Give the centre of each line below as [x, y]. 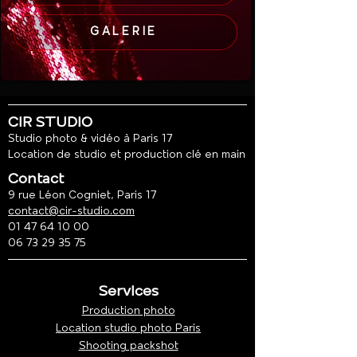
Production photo [128, 311]
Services [128, 292]
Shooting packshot [128, 346]
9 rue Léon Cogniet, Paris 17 [82, 196]
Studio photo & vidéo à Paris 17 [90, 139]
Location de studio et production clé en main [127, 155]
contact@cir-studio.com [71, 212]
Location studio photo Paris [128, 329]
